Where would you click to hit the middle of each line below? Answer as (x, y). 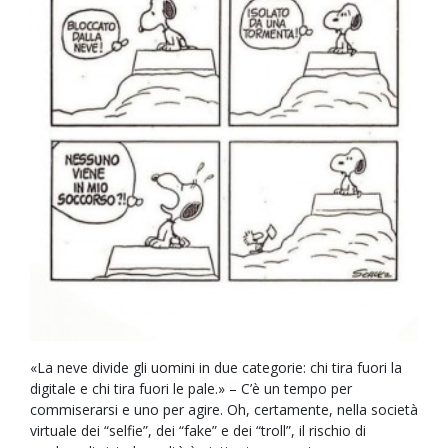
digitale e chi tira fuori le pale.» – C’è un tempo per (191, 389)
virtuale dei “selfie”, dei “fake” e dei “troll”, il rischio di (198, 431)
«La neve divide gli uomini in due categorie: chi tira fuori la (216, 368)
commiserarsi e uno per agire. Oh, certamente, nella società (224, 410)
